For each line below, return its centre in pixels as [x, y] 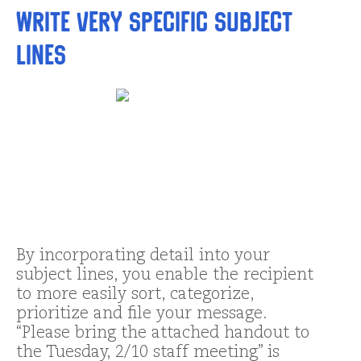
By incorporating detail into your [143, 257]
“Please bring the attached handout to [163, 334]
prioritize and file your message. [141, 315]
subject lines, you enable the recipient [165, 276]
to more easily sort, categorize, [135, 295]
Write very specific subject [154, 22]
